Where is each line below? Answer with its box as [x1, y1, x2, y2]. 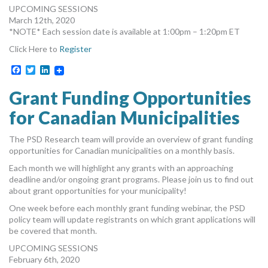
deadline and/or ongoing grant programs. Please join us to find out [9, 173, 254, 184]
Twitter [35, 63, 66, 75]
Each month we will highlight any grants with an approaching [9, 162, 233, 173]
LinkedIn [50, 63, 85, 75]
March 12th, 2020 [9, 14, 75, 25]
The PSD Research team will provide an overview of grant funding [9, 133, 253, 144]
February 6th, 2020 [9, 254, 80, 264]
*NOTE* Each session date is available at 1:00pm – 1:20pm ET [9, 26, 240, 36]
